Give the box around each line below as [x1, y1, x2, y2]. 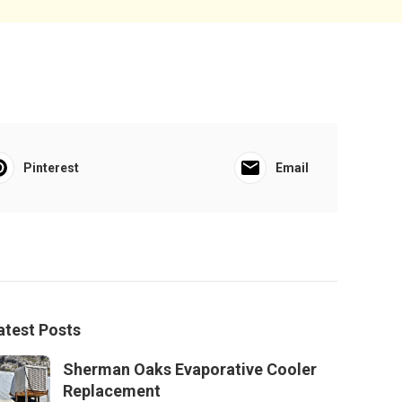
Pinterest [22, 161, 79, 175]
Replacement [63, 381, 161, 400]
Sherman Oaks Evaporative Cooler [63, 360, 317, 379]
